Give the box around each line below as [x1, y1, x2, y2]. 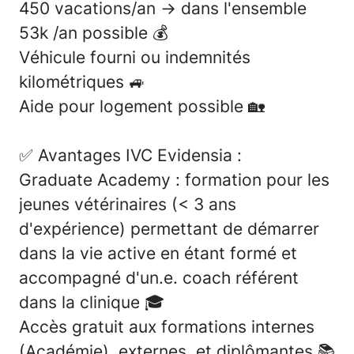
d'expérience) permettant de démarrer [19, 218, 319, 239]
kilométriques [19, 71, 129, 92]
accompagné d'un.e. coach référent [19, 267, 299, 288]
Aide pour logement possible [19, 96, 248, 116]
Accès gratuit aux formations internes [19, 316, 314, 337]
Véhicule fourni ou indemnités [19, 47, 250, 67]
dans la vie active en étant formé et [19, 243, 297, 263]
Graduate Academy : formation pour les [19, 169, 330, 190]
